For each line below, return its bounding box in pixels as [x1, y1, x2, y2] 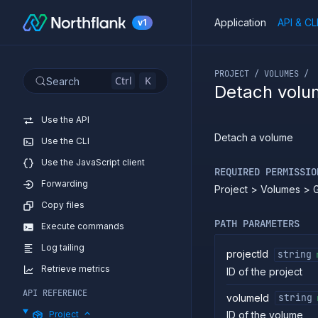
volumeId [226, 291, 269, 304]
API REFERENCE [23, 287, 87, 298]
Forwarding [41, 178, 88, 189]
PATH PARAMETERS [214, 217, 300, 230]
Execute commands [41, 221, 124, 231]
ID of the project [226, 265, 302, 278]
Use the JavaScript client [41, 157, 145, 168]
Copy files [41, 199, 84, 210]
